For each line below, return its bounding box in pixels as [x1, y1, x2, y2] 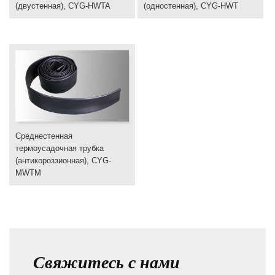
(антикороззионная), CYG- [15, 155, 111, 165]
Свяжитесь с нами [33, 252, 180, 272]
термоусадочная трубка [15, 143, 104, 153]
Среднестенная [15, 131, 72, 141]
